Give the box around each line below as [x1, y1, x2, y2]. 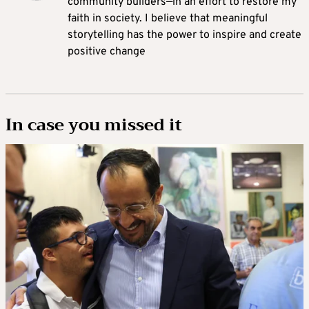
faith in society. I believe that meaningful [68, 12, 268, 26]
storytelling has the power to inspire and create [68, 28, 301, 43]
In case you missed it [6, 110, 182, 140]
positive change [68, 45, 146, 59]
